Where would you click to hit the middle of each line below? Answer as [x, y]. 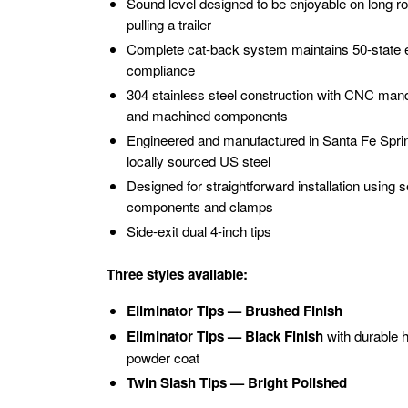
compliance [160, 70]
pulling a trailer [168, 24]
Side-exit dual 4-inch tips [199, 231]
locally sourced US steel [198, 161]
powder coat [163, 357]
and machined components [207, 115]
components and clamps [199, 206]
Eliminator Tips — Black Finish [224, 336]
